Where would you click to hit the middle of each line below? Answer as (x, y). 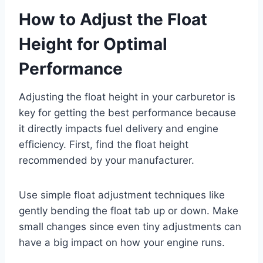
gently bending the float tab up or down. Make (129, 211)
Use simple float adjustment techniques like (122, 195)
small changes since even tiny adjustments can (130, 227)
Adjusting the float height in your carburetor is (127, 97)
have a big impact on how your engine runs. (122, 243)
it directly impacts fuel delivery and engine (119, 129)
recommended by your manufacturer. (107, 161)
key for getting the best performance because (127, 113)
